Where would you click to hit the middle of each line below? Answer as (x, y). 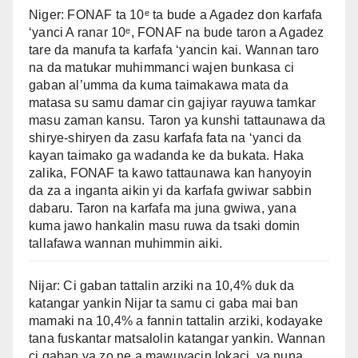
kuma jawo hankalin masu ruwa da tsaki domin (165, 225)
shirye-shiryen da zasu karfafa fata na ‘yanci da (165, 137)
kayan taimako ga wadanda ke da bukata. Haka (167, 155)
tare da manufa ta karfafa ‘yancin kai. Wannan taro (174, 50)
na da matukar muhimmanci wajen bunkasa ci (162, 67)
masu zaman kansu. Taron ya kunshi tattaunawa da (177, 120)
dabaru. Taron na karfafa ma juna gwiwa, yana (163, 208)
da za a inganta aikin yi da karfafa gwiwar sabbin (170, 190)
